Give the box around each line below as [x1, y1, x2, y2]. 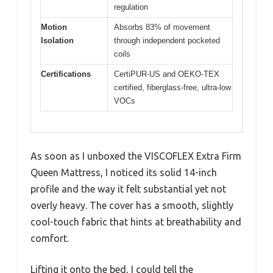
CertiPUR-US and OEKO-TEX [114, 69, 219, 79]
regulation [114, 2, 148, 12]
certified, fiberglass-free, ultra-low [114, 82, 231, 92]
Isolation [41, 35, 74, 45]
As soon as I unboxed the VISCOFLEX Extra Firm [30, 151, 241, 162]
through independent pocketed [114, 35, 220, 45]
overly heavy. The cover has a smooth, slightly [30, 200, 233, 211]
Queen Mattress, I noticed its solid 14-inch [30, 167, 217, 179]
